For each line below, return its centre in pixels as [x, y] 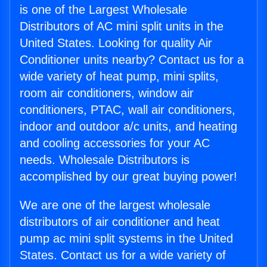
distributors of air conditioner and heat [120, 222]
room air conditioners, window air [107, 93]
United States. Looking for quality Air [116, 43]
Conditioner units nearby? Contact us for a [132, 60]
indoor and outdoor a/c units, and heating [128, 127]
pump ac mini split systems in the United [126, 239]
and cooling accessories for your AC [115, 143]
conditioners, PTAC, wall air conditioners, [128, 110]
